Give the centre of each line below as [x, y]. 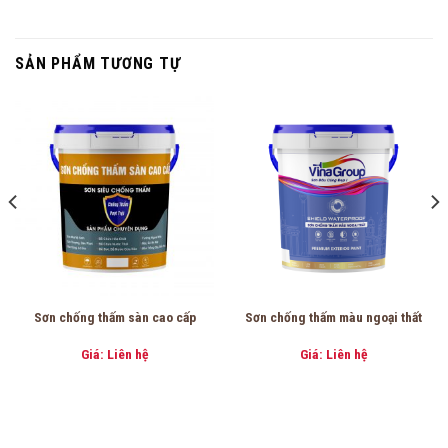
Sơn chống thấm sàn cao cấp [114, 316]
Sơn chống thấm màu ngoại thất [333, 316]
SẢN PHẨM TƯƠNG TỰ [98, 64]
